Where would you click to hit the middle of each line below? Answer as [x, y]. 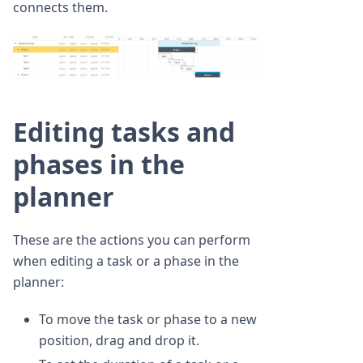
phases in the [99, 164]
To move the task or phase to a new [148, 319]
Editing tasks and [124, 131]
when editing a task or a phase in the [126, 261]
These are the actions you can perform [132, 239]
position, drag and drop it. [119, 340]
